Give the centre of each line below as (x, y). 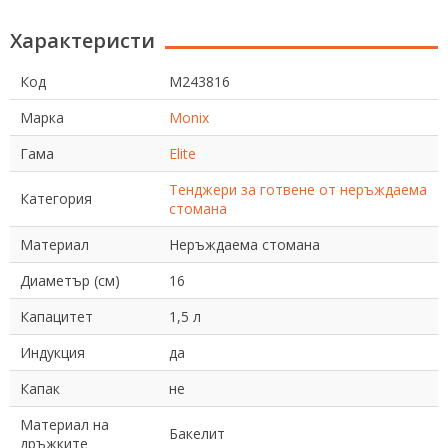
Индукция (52, 352)
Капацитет (56, 316)
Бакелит (197, 433)
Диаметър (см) (70, 280)
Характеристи (82, 40)
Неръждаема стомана (244, 244)
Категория (56, 198)
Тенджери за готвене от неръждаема (298, 189)
